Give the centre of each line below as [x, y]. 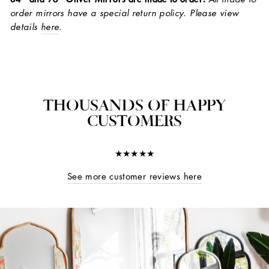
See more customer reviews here [134, 176]
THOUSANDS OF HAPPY [134, 105]
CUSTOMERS [134, 121]
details [24, 27]
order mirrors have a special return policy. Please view [125, 13]
